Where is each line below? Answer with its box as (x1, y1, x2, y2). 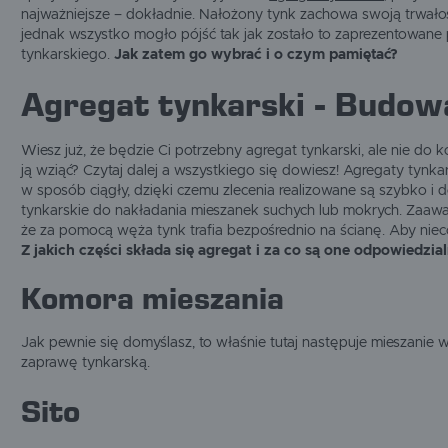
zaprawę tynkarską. (21, 356, 151, 371)
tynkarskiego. (21, 48, 115, 63)
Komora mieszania (21, 281, 285, 318)
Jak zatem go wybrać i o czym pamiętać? (114, 48, 403, 63)
